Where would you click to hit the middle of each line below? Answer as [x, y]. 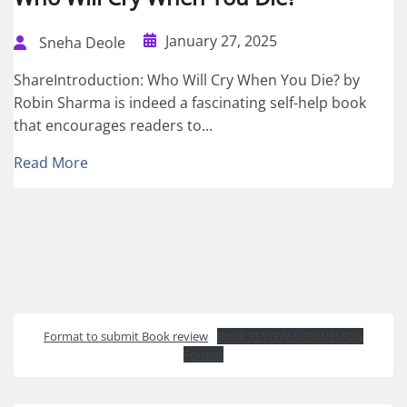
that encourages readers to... [113, 125]
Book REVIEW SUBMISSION [290, 336]
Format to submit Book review [126, 336]
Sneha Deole [82, 42]
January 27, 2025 [221, 41]
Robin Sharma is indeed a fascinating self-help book [190, 102]
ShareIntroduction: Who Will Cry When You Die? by [187, 79]
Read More [51, 162]
